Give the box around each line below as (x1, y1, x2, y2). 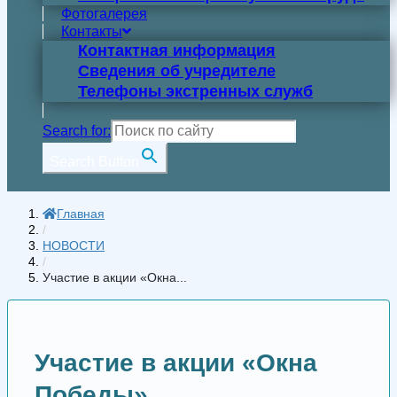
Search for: (43, 123, 111, 138)
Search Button (50, 154, 139, 169)
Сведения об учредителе (78, 62, 276, 80)
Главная (57, 206, 105, 221)
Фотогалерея (61, 6, 147, 21)
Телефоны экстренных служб (78, 82, 313, 100)
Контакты (61, 24, 122, 39)
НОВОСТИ (43, 238, 105, 253)
